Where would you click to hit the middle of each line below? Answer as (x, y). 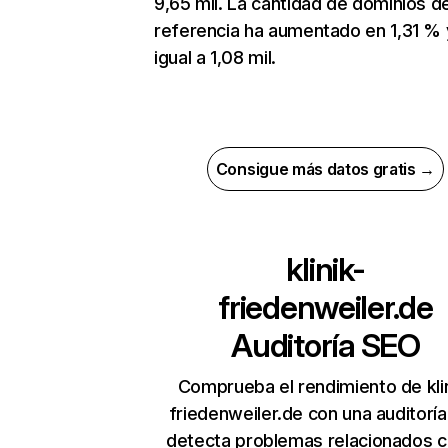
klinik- (325, 270)
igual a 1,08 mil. (215, 58)
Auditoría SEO (325, 346)
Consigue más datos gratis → (325, 169)
